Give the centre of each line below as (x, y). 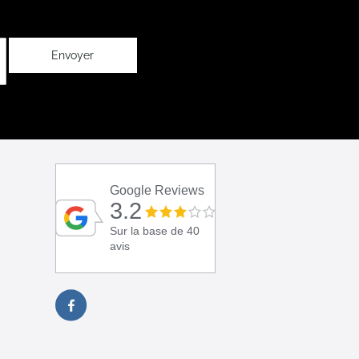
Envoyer (73, 55)
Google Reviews (157, 191)
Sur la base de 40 (154, 232)
